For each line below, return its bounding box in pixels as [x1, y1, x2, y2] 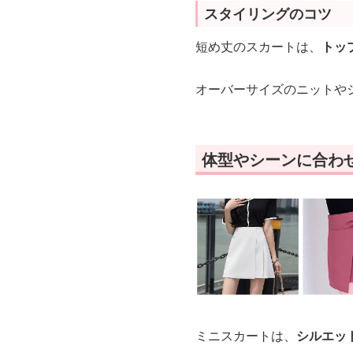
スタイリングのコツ [204, 4, 332, 23]
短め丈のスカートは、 [195, 38, 321, 55]
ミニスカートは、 [195, 326, 296, 344]
